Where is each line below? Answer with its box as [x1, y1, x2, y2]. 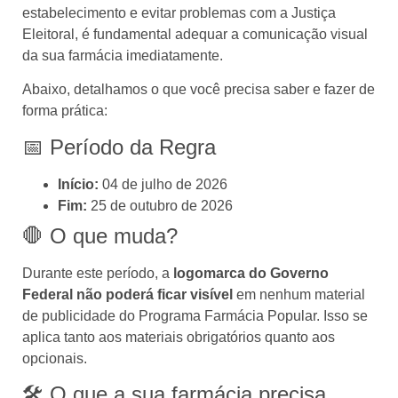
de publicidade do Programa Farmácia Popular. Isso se [22, 307, 368, 323]
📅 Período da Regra [22, 134, 216, 159]
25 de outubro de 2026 [87, 197, 233, 213]
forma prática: [22, 103, 107, 119]
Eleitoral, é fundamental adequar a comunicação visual [22, 26, 368, 42]
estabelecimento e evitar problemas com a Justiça [22, 4, 336, 20]
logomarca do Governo [173, 265, 329, 281]
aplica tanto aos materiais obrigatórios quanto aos [22, 329, 335, 345]
